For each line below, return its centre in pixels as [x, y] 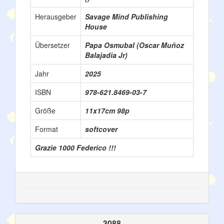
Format [46, 129]
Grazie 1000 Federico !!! [75, 147]
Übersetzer [52, 45]
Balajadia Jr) [106, 55]
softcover [101, 129]
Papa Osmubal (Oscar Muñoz [134, 45]
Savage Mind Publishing [126, 16]
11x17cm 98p [107, 110]
